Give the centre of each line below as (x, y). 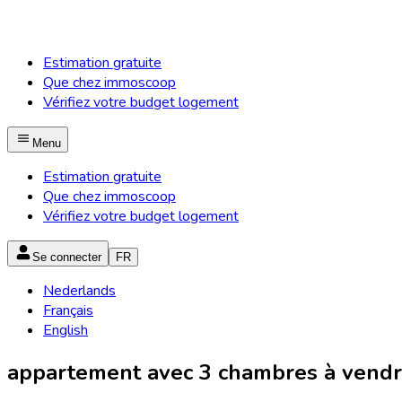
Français (68, 310)
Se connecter (67, 257)
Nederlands (79, 291)
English (66, 330)
